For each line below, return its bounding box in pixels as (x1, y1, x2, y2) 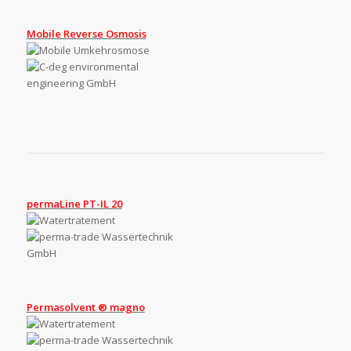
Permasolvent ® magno (26, 300, 145, 315)
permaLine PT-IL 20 (26, 196, 122, 211)
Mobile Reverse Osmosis (26, 26, 147, 41)
